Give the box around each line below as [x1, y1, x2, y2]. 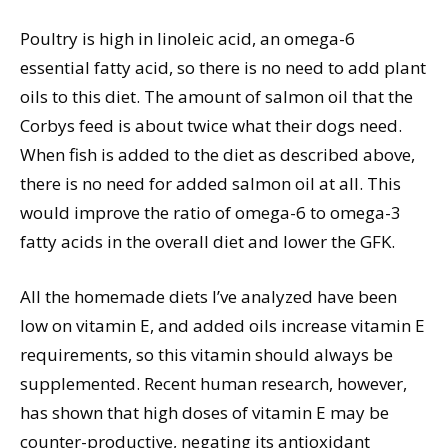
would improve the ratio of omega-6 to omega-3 [20, 201, 401, 225]
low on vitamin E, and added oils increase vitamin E [20, 314, 425, 338]
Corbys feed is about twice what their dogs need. [20, 114, 402, 138]
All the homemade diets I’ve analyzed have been [20, 285, 397, 309]
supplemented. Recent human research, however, [20, 372, 407, 396]
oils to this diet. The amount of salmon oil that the [20, 85, 413, 109]
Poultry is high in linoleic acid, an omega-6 [20, 27, 355, 51]
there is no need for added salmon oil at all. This [20, 172, 401, 196]
